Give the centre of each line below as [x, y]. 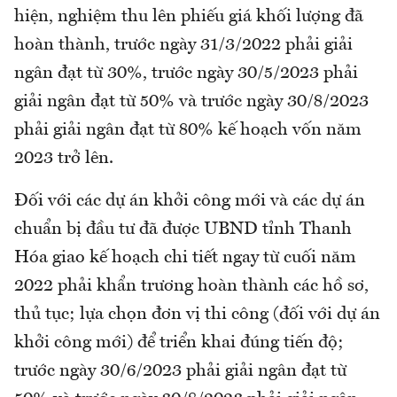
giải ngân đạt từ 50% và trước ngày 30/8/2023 [191, 101]
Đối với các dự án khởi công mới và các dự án [190, 201]
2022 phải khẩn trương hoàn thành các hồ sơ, [191, 286]
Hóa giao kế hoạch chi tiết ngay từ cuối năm [185, 257]
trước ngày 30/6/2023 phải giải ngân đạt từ [180, 371]
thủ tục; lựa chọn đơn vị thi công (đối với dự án [197, 314]
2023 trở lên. [64, 158]
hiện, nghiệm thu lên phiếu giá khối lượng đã [189, 16]
